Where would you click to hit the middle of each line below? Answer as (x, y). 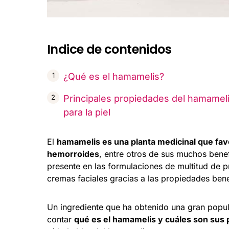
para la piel (87, 112)
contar (61, 219)
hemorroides (73, 154)
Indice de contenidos (109, 49)
